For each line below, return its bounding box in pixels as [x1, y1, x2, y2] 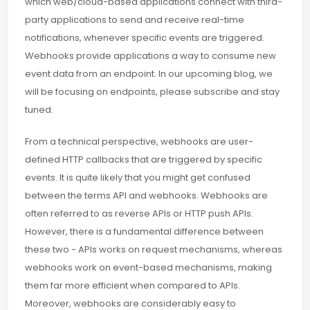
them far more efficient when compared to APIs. [25, 278, 240, 292]
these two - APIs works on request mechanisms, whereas [25, 242, 282, 256]
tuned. [25, 102, 53, 116]
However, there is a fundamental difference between [25, 224, 264, 238]
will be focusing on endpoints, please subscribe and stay [25, 84, 280, 98]
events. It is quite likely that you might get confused [25, 170, 250, 184]
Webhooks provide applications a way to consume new [25, 48, 276, 62]
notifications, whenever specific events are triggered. [25, 30, 264, 44]
